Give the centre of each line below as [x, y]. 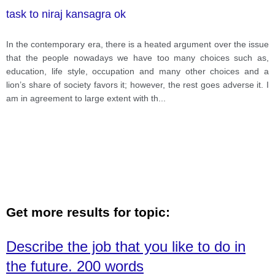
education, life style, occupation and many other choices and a [137, 71]
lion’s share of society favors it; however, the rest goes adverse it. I [137, 84]
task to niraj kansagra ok [66, 14]
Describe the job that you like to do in [126, 246]
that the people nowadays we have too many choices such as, [137, 57]
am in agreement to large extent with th [82, 98]
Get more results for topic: [88, 212]
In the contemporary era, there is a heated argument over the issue [137, 44]
